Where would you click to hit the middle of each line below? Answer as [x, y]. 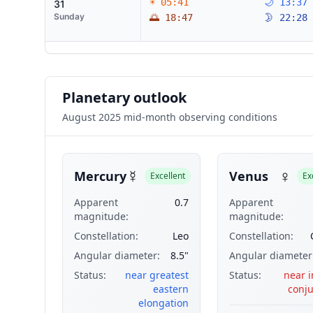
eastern [170, 289]
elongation [163, 303]
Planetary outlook [124, 97]
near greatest [156, 275]
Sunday [69, 16]
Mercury [100, 176]
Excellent [168, 176]
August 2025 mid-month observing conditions [170, 117]
